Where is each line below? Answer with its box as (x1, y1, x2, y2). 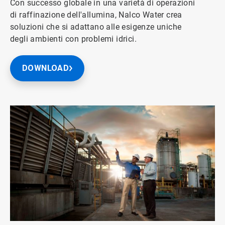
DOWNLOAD (22, 63, 69, 73)
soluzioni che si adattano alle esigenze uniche (10, 22, 182, 32)
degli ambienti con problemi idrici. (10, 34, 137, 44)
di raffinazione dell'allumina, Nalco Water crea (10, 10, 182, 20)
